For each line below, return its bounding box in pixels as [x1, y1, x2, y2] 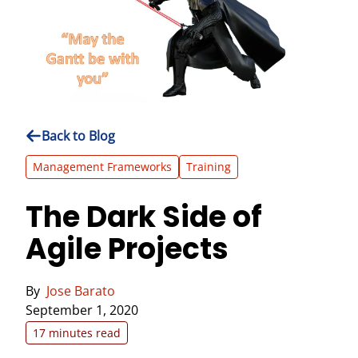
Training [186, 159, 231, 174]
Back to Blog [42, 127, 115, 145]
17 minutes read [33, 325, 121, 340]
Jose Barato [46, 282, 115, 300]
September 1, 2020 [26, 301, 138, 319]
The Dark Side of [26, 197, 262, 237]
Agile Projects [26, 229, 229, 269]
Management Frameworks [33, 159, 172, 174]
